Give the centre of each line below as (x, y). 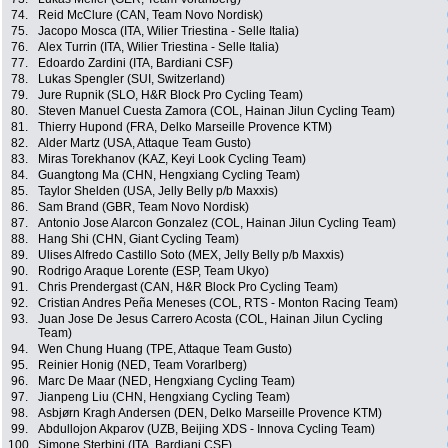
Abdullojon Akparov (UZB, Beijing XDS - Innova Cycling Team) (206, 429)
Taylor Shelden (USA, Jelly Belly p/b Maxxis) (158, 191)
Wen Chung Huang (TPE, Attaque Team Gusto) (165, 349)
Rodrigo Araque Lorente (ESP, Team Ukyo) (153, 271)
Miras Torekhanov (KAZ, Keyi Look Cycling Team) (172, 159)
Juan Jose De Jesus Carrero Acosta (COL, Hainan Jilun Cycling (210, 319)
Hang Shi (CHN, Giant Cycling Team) (138, 239)
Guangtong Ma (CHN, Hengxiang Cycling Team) (169, 175)
